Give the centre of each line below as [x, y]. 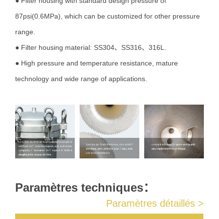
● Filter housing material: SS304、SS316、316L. [91, 47]
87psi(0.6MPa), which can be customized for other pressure [108, 16]
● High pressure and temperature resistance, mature [97, 63]
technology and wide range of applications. [81, 78]
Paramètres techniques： [85, 187]
